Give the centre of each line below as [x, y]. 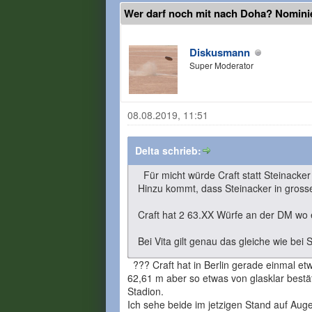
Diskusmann [220, 52]
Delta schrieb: [168, 150]
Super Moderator [221, 65]
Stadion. [146, 291]
